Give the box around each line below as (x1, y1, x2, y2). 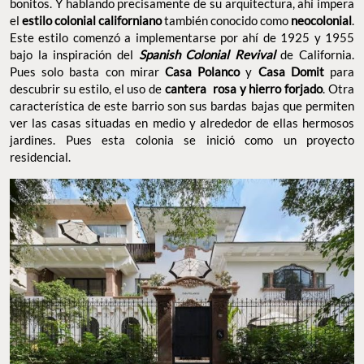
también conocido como (162, 12, 291, 28)
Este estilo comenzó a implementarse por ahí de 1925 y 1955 (10, 29, 354, 45)
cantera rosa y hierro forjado (165, 80, 323, 96)
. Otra (323, 80, 355, 96)
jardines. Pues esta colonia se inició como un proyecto (10, 132, 354, 147)
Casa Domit (252, 63, 331, 79)
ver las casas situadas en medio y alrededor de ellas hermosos (10, 115, 354, 130)
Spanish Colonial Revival (138, 46, 281, 62)
